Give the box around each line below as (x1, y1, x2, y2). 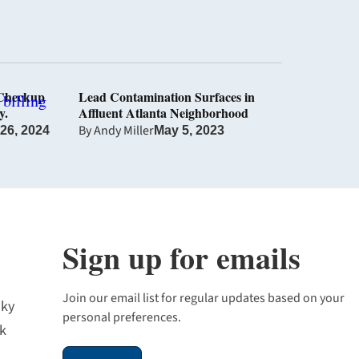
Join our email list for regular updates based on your (63, 289, 345, 308)
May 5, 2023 (154, 123, 225, 138)
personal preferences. (63, 309, 181, 327)
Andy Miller (94, 122, 155, 140)
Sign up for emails (63, 236, 301, 280)
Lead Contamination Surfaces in (79, 87, 256, 107)
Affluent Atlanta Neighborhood (79, 103, 249, 123)
